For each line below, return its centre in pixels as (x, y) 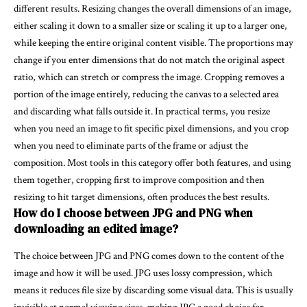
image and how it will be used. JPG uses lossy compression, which (143, 273)
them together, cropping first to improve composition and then (139, 180)
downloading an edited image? (96, 229)
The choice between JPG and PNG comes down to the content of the (149, 256)
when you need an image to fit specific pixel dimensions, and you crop (151, 128)
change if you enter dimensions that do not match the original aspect (149, 60)
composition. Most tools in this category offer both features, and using (152, 162)
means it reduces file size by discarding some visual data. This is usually (153, 290)
